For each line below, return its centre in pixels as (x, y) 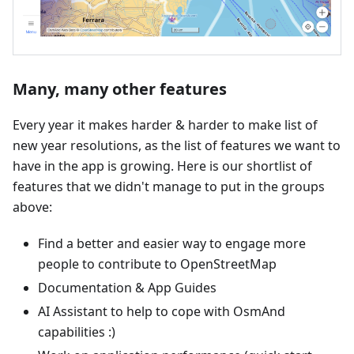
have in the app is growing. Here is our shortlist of (162, 166)
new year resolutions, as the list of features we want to (177, 146)
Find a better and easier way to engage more (172, 244)
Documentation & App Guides (127, 288)
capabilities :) (77, 332)
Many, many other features (120, 89)
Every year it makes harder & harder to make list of (165, 125)
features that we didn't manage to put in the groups (169, 187)
